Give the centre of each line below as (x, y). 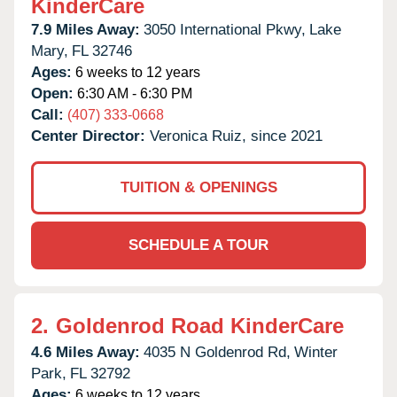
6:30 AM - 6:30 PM (133, 93)
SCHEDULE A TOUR (198, 245)
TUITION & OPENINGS (198, 187)
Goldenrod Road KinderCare (200, 325)
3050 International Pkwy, (225, 29)
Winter (316, 352)
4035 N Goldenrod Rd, (217, 352)
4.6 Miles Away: (86, 352)
